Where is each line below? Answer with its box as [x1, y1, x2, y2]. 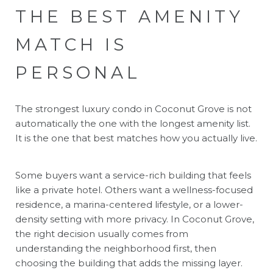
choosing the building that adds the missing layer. [15, 257, 243, 269]
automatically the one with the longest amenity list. [15, 117, 250, 129]
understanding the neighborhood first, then [15, 242, 216, 254]
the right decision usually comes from [15, 227, 188, 239]
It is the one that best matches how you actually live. [15, 132, 257, 144]
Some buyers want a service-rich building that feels [15, 169, 251, 181]
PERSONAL [15, 62, 141, 83]
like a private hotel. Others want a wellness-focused [15, 183, 253, 196]
